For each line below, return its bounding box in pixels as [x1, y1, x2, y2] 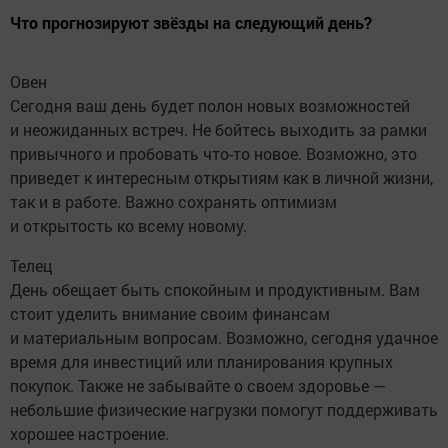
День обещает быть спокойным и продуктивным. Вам [10, 278, 420, 300]
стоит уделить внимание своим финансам [10, 302, 330, 324]
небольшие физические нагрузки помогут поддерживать [10, 398, 438, 420]
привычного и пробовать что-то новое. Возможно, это [10, 142, 417, 164]
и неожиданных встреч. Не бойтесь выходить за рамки [10, 118, 427, 140]
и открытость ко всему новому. [10, 214, 247, 236]
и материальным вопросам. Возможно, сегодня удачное [10, 326, 438, 348]
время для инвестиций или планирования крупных [10, 350, 393, 372]
